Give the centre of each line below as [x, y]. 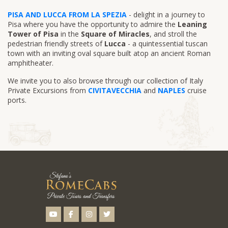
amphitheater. [31, 63]
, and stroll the [173, 34]
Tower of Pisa [33, 34]
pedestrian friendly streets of [55, 43]
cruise [196, 90]
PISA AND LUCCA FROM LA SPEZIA [67, 14]
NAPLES [172, 90]
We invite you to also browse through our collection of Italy [105, 80]
